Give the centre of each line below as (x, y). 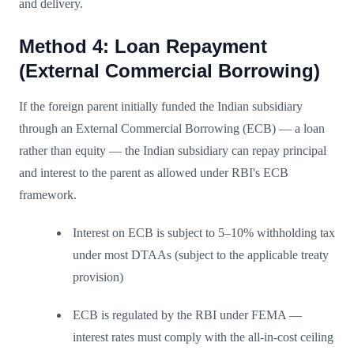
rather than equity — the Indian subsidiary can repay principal (173, 150)
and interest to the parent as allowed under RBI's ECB (154, 172)
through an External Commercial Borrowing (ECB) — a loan (172, 128)
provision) (98, 277)
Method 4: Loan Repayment (143, 46)
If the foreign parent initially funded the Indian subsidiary (161, 106)
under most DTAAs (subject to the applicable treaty (201, 254)
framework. (48, 194)
